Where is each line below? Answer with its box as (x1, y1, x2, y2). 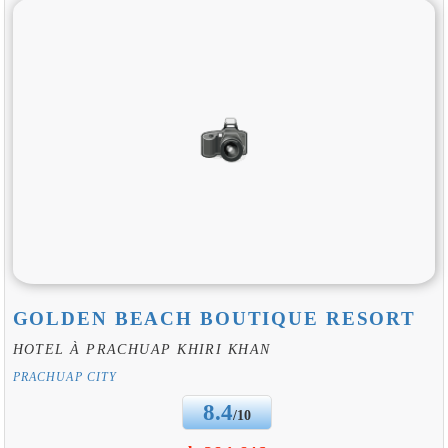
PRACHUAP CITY (12, 371, 118, 384)
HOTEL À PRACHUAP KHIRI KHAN (12, 341, 271, 358)
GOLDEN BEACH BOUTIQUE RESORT (12, 308, 417, 330)
